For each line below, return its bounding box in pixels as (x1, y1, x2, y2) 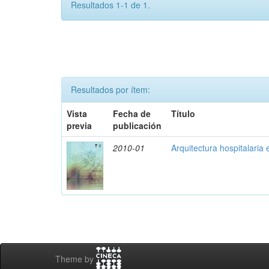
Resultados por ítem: (71, 83, 150, 95)
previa (67, 119, 92, 131)
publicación (113, 119, 162, 131)
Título (171, 107, 196, 119)
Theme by (55, 253, 96, 265)
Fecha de (113, 107, 151, 119)
